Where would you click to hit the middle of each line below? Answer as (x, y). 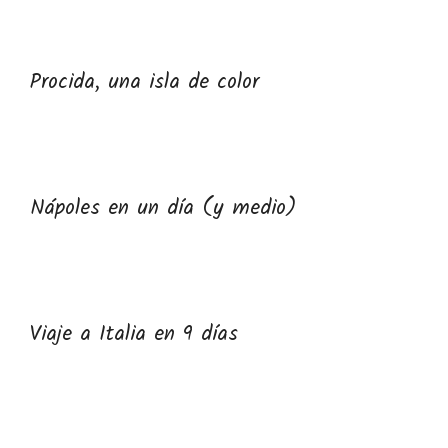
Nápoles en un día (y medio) (163, 208)
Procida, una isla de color (144, 82)
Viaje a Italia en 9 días (134, 334)
